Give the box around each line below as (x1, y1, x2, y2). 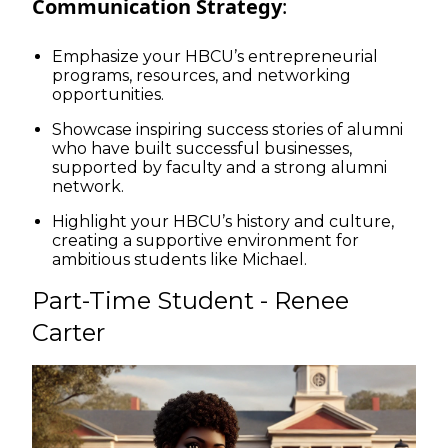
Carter (32, 317, 105, 347)
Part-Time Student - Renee (32, 285, 349, 315)
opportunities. (52, 84, 168, 104)
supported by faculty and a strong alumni (52, 157, 387, 177)
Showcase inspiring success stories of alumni (52, 119, 403, 139)
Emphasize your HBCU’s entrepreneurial (52, 46, 378, 66)
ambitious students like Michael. (52, 249, 307, 269)
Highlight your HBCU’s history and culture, (52, 211, 394, 231)
